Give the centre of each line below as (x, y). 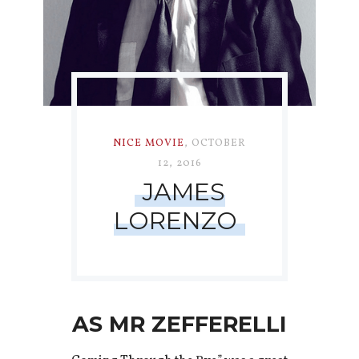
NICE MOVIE (149, 144)
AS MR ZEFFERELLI (179, 325)
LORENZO (175, 221)
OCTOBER (219, 144)
